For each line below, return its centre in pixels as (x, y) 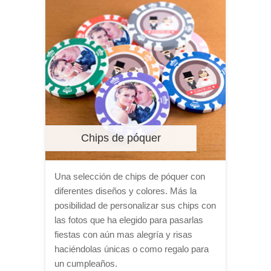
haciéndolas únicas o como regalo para (132, 249)
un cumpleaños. (86, 263)
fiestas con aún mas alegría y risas (123, 234)
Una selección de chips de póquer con (130, 176)
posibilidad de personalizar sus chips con (135, 205)
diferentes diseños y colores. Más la (126, 191)
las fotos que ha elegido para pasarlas (129, 220)
